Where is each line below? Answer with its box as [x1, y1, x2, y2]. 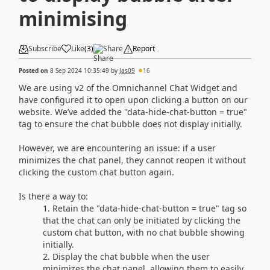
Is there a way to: [19, 190, 88, 202]
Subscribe [28, 43, 61, 54]
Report [133, 43, 155, 54]
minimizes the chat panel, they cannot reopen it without [19, 154, 246, 166]
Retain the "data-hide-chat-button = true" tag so [52, 202, 246, 214]
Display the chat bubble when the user [52, 250, 210, 262]
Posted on [19, 66, 50, 75]
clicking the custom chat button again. [19, 166, 174, 178]
